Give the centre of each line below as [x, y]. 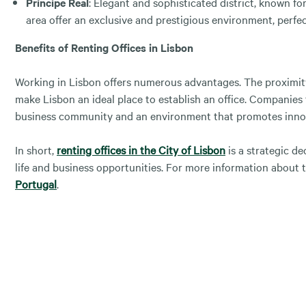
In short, [36, 149]
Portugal [36, 183]
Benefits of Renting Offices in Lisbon [104, 47]
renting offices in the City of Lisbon [141, 149]
